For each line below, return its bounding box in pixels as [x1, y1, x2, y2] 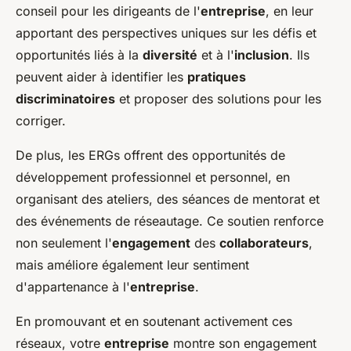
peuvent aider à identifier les [16, 68, 187, 85]
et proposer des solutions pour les [115, 90, 321, 107]
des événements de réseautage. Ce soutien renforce [16, 212, 324, 229]
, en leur [266, 2, 313, 19]
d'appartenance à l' [16, 278, 130, 295]
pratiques [187, 68, 246, 85]
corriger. [16, 112, 66, 128]
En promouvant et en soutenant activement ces [16, 313, 292, 329]
